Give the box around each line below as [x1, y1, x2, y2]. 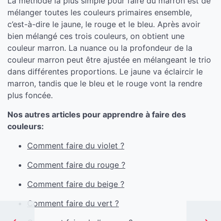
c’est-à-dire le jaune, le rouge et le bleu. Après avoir [7, 19, 200, 29]
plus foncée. [7, 90, 53, 100]
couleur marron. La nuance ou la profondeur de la [7, 43, 192, 53]
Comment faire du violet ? [27, 141, 124, 150]
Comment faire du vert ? [27, 198, 119, 208]
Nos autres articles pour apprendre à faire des [7, 110, 186, 119]
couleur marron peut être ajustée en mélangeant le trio [7, 55, 211, 65]
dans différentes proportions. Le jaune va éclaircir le [7, 67, 203, 76]
